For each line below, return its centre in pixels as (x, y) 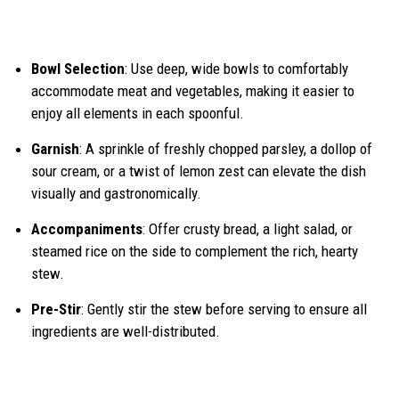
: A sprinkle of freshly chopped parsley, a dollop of (226, 149)
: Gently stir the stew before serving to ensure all (224, 309)
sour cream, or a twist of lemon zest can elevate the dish (199, 171)
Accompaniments (87, 229)
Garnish (55, 149)
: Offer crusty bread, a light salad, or (248, 229)
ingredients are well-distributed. (126, 332)
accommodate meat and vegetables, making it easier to (193, 91)
